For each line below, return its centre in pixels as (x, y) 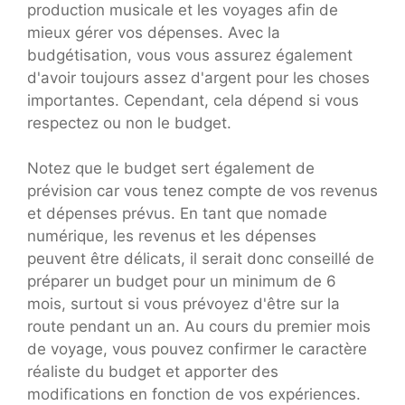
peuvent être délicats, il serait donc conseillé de (201, 259)
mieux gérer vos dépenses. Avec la (154, 32)
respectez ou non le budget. (129, 122)
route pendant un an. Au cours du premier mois (199, 327)
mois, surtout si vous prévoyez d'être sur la (184, 304)
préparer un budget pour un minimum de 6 (182, 282)
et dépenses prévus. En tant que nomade (177, 214)
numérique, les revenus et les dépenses (172, 236)
